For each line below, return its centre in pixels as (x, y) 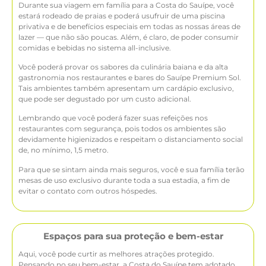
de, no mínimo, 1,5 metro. (64, 150)
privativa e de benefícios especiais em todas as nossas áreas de (129, 26)
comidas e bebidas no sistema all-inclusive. (95, 47)
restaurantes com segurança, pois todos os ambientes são (122, 129)
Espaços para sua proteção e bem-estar (133, 236)
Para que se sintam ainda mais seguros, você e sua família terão (132, 169)
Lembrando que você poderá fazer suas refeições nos (113, 118)
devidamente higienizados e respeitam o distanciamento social (131, 140)
